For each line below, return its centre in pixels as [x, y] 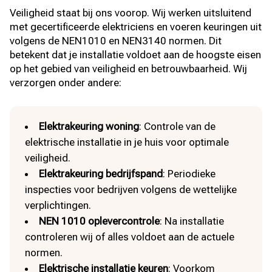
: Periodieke [189, 173]
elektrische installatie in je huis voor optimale [127, 142]
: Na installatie [192, 221]
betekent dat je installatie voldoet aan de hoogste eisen [136, 54]
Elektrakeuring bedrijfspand [101, 173]
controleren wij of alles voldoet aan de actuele [130, 236]
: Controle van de [178, 126]
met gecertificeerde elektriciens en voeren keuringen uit [136, 26]
